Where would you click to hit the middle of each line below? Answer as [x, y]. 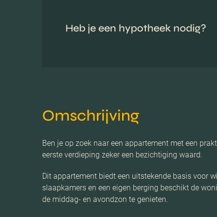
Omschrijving [91, 115]
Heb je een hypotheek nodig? [136, 28]
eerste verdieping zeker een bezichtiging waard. [122, 155]
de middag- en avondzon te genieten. [105, 199]
